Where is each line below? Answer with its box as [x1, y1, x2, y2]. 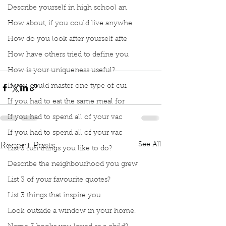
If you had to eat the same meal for [8, 98, 125, 105]
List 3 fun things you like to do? [8, 145, 112, 152]
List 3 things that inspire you [8, 192, 101, 199]
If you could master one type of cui [8, 83, 127, 90]
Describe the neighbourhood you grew [8, 161, 138, 168]
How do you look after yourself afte [8, 36, 127, 43]
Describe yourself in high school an [8, 5, 127, 12]
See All [138, 141, 161, 148]
